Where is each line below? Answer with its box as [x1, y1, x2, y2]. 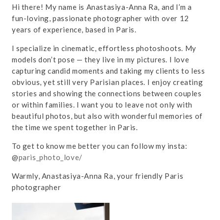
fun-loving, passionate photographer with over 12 [11, 14, 189, 23]
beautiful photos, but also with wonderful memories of [11, 111, 203, 121]
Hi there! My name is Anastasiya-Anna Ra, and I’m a [11, 2, 192, 12]
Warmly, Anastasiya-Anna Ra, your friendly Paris [11, 171, 184, 181]
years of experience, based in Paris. [11, 25, 137, 34]
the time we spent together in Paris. [11, 123, 138, 132]
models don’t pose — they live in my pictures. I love [11, 55, 190, 64]
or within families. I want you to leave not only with [11, 100, 192, 110]
